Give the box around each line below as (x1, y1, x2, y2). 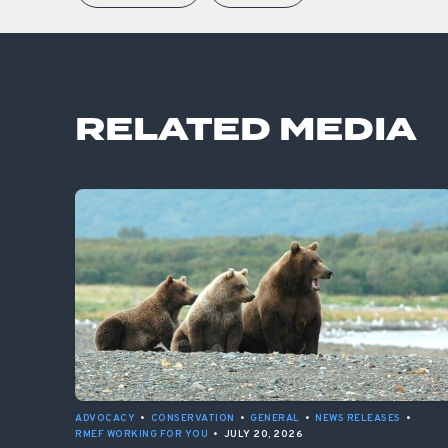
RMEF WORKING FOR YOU (75, 428, 208, 442)
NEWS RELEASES (315, 412, 401, 426)
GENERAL (250, 412, 300, 426)
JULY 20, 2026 (223, 428, 303, 442)
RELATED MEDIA (75, 105, 417, 155)
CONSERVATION (150, 412, 235, 426)
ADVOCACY (75, 412, 135, 426)
